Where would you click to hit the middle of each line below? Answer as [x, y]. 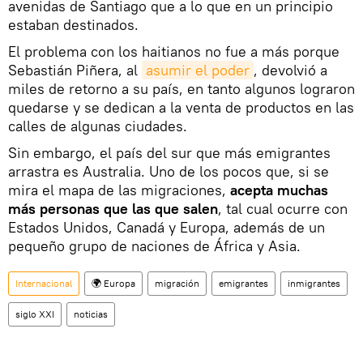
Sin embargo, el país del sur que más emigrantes [169, 153]
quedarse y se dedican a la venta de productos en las [181, 108]
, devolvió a [290, 70]
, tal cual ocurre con [283, 209]
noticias [91, 314]
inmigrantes [314, 284]
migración [177, 284]
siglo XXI [35, 314]
